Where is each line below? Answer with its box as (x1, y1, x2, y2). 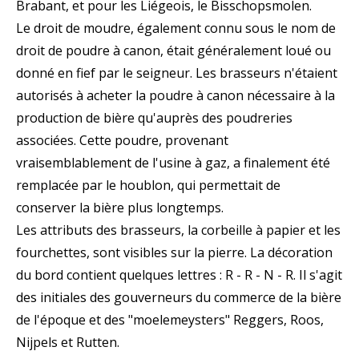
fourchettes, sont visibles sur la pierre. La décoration (16, 243, 333, 261)
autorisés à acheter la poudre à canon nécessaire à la (16, 86, 335, 104)
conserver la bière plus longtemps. (16, 198, 224, 216)
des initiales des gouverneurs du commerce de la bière (16, 288, 341, 306)
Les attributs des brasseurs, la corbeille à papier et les (16, 220, 341, 239)
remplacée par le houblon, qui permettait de (16, 175, 280, 194)
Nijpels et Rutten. (16, 333, 119, 351)
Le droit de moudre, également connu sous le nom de (16, 18, 336, 37)
